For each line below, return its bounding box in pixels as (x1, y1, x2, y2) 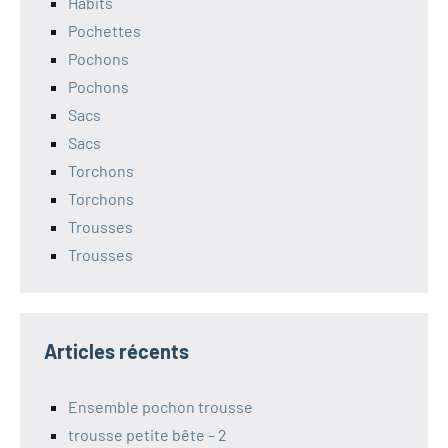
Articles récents (44, 338, 189, 363)
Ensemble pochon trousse (68, 396, 253, 416)
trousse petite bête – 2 (68, 424, 227, 444)
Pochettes (68, 20, 141, 40)
